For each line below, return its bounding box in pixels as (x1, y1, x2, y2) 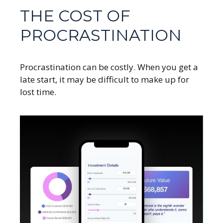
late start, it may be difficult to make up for (20, 74, 189, 86)
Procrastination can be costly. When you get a (20, 61, 198, 73)
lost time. (20, 86, 56, 98)
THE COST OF (20, 6, 130, 26)
